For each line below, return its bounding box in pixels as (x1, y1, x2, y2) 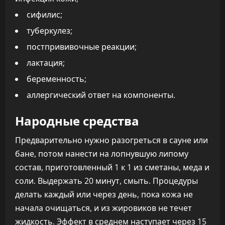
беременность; (27, 73, 86, 84)
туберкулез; (27, 25, 72, 36)
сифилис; (27, 9, 62, 20)
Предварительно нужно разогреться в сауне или (15, 135, 208, 146)
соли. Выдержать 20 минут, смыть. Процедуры (15, 175, 198, 186)
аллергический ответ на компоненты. (27, 89, 175, 100)
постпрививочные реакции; (27, 41, 137, 52)
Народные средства (15, 111, 139, 129)
